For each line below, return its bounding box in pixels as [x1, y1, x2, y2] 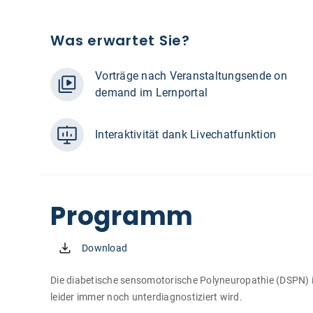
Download [82, 242, 127, 254]
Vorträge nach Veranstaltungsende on [95, 69, 287, 82]
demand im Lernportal [95, 86, 208, 99]
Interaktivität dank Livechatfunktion [95, 128, 276, 141]
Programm [50, 198, 194, 234]
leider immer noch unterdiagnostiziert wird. [50, 291, 242, 303]
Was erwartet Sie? [50, 31, 190, 50]
